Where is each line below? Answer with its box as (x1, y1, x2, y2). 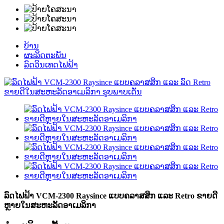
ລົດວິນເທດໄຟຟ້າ (24, 60, 78, 69)
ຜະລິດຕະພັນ (24, 51, 66, 59)
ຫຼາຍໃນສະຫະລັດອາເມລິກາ (4, 201, 96, 210)
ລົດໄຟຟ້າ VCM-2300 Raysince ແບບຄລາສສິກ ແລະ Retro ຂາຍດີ (4, 191, 217, 200)
